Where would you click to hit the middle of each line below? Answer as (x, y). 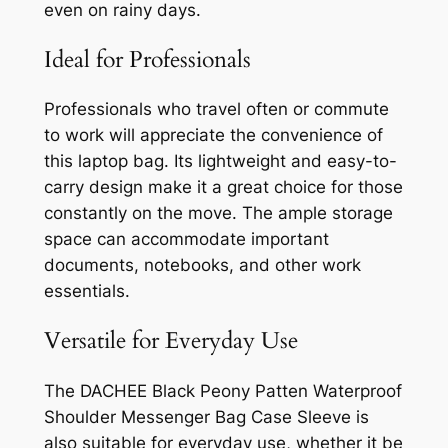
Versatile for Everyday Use (170, 341)
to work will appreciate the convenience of (213, 135)
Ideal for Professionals (147, 59)
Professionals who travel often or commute (216, 109)
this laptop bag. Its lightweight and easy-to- (220, 161)
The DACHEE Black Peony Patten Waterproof (222, 390)
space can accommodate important (186, 239)
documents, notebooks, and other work (202, 265)
